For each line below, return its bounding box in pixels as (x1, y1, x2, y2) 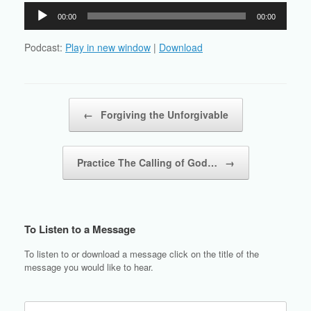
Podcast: (24, 40, 65, 55)
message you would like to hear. (24, 260, 153, 274)
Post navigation (24, 98, 87, 112)
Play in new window (65, 40, 151, 55)
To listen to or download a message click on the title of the (24, 247, 259, 261)
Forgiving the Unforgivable (97, 108, 228, 122)
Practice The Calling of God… (76, 155, 220, 170)
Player (24, 17, 51, 32)
